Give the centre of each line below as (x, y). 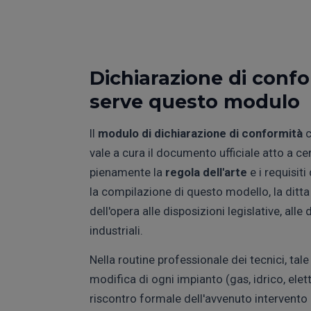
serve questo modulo (195, 101)
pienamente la (127, 172)
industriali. (116, 230)
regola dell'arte (206, 172)
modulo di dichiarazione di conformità (200, 133)
